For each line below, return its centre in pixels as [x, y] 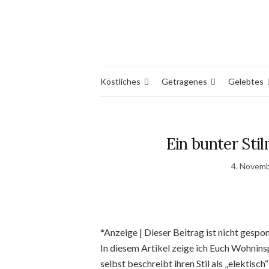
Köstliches [120, 81]
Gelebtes [246, 81]
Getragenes [184, 81]
